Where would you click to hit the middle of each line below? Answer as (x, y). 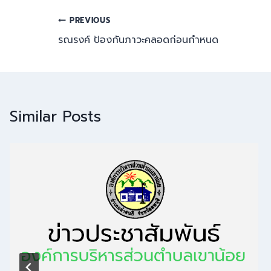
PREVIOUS (90, 20)
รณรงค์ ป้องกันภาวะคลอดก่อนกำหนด (138, 40)
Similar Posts (55, 117)
